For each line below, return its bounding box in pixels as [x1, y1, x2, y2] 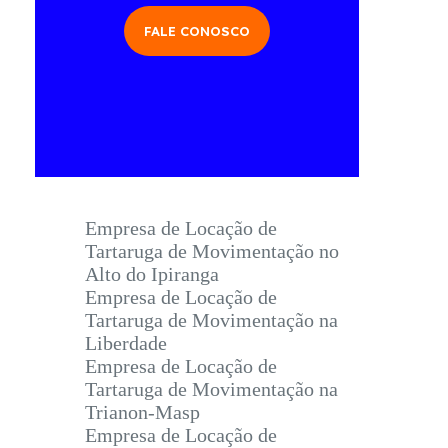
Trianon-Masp [85, 401, 200, 424]
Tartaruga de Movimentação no [85, 240, 339, 263]
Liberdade [85, 332, 167, 355]
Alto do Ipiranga [85, 263, 219, 286]
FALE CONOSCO [144, 23, 251, 40]
